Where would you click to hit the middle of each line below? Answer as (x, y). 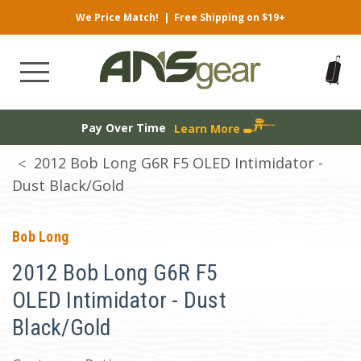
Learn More (208, 128)
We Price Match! (117, 17)
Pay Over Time (123, 127)
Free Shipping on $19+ (230, 17)
